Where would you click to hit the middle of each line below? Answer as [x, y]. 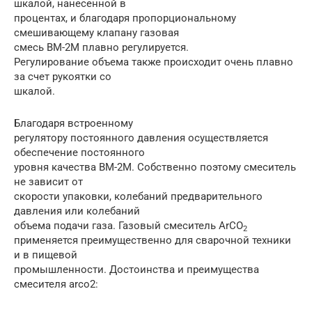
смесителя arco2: [56, 284]
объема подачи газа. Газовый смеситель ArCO [128, 225]
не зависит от [48, 181]
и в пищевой [46, 255]
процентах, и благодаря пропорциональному [125, 18]
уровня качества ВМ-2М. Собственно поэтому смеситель [155, 167]
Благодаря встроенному [73, 123]
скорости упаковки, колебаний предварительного [138, 196]
